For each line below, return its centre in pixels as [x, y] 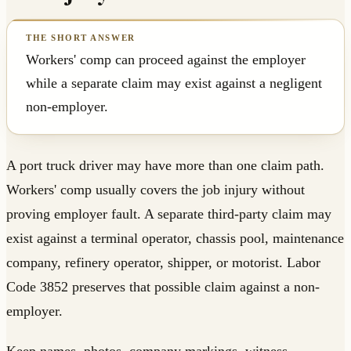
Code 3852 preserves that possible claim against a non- [163, 287]
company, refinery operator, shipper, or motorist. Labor [163, 263]
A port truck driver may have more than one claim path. [165, 166]
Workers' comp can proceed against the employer [166, 60]
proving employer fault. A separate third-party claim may [169, 214]
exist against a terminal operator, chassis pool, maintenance [175, 239]
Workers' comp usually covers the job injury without [156, 190]
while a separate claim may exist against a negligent [174, 83]
